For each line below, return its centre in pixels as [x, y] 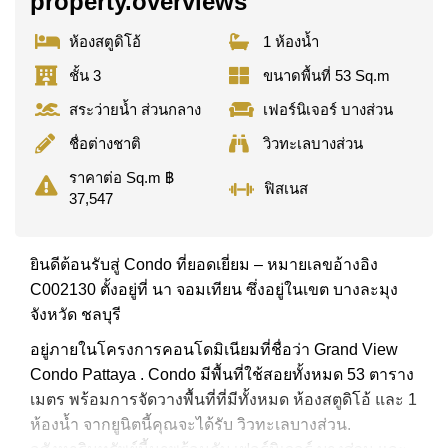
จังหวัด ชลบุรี [75, 314]
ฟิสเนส [286, 189]
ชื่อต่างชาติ [105, 143]
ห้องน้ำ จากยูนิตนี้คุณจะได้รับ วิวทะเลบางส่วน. [190, 424]
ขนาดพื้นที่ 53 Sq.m [327, 75]
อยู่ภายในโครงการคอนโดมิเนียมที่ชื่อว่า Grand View [214, 349]
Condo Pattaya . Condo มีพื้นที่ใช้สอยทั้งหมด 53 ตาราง [222, 374]
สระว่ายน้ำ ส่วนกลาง [135, 109]
